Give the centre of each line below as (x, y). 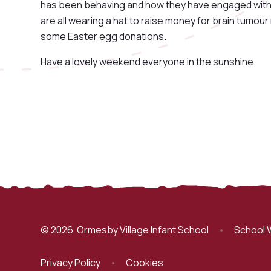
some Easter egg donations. (104, 36)
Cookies (145, 262)
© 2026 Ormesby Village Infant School (125, 230)
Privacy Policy (71, 262)
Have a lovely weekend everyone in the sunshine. (149, 61)
